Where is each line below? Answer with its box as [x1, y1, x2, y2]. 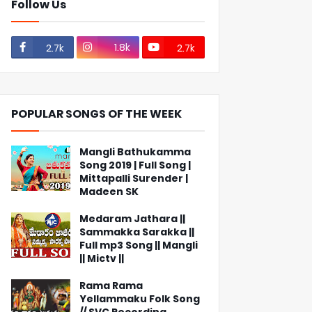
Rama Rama [79, 279, 143, 292]
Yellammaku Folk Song [79, 292, 200, 306]
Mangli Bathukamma [79, 145, 191, 159]
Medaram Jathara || [79, 212, 185, 226]
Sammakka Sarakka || [79, 225, 194, 239]
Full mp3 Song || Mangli [79, 238, 198, 252]
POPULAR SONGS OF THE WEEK [11, 106, 182, 122]
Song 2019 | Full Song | [79, 158, 191, 172]
